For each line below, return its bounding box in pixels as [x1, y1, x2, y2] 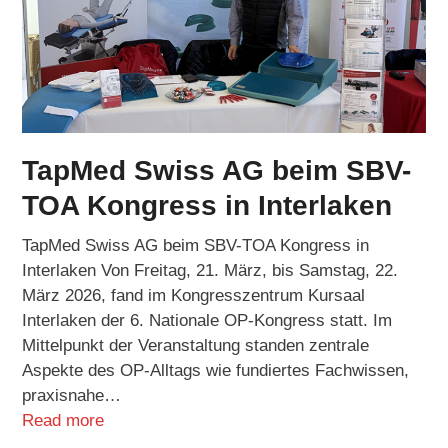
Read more [22, 411, 105, 431]
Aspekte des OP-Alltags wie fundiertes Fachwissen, [22, 361, 410, 381]
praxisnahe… [22, 386, 122, 406]
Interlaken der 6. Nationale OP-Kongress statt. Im [22, 311, 393, 331]
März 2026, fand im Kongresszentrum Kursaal [22, 286, 366, 306]
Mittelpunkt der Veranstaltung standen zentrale [22, 336, 370, 356]
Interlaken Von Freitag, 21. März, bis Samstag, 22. [22, 261, 399, 281]
